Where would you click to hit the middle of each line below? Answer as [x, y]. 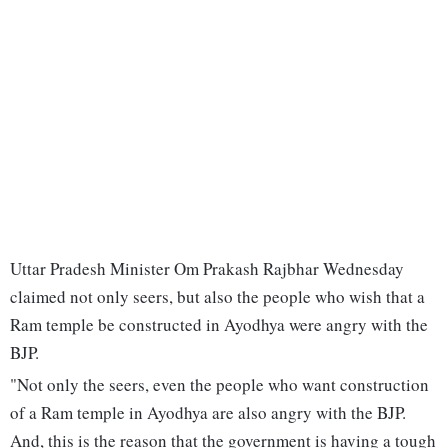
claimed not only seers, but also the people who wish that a [217, 297]
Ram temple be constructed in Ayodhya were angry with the [219, 325]
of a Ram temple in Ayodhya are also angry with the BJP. [208, 413]
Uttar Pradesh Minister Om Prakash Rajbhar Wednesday [207, 269]
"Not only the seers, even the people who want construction [219, 385]
